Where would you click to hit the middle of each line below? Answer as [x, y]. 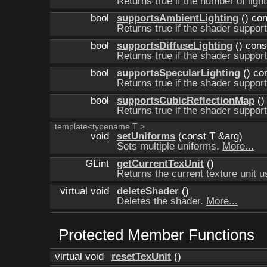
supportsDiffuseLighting [175, 46]
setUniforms [146, 136]
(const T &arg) [209, 136]
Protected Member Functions [156, 235]
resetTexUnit [141, 257]
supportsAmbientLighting [178, 18]
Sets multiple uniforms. [170, 146]
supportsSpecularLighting [178, 73]
